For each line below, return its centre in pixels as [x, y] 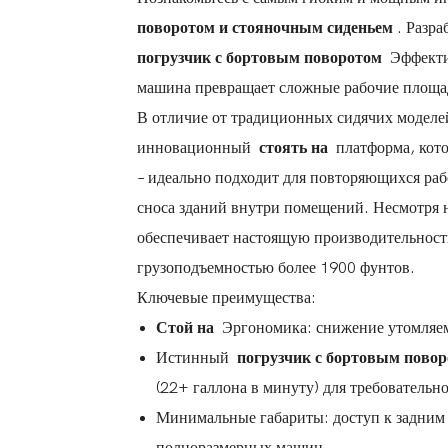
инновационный [196, 148]
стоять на [293, 148]
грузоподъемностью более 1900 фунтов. [276, 268]
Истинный [195, 358]
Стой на [187, 328]
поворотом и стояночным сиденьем [267, 28]
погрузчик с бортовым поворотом [261, 58]
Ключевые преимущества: [226, 298]
